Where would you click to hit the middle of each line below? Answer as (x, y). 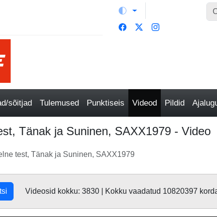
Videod (145, 103)
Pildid (175, 103)
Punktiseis (106, 103)
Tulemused (59, 103)
